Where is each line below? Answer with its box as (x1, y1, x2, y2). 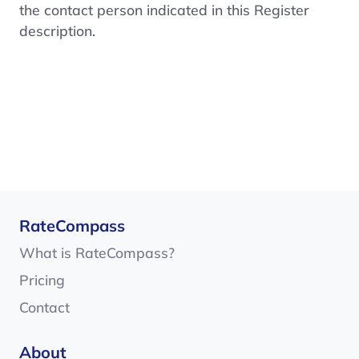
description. (19, 21, 95, 39)
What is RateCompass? (19, 244, 175, 261)
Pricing (19, 271, 65, 288)
